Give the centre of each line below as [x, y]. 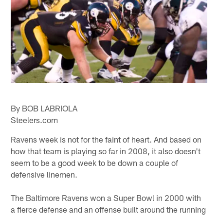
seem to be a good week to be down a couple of [95, 162]
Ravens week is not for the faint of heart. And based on [106, 139]
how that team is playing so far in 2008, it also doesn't [106, 151]
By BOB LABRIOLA [44, 108]
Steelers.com [35, 119]
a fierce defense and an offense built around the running [109, 209]
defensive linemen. [44, 174]
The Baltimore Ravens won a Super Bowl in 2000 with [106, 197]
